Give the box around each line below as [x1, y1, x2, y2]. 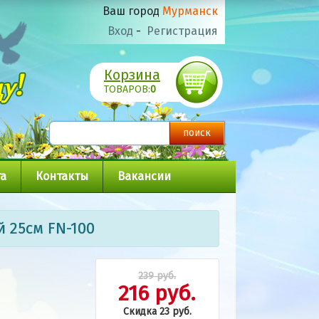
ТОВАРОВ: [104, 83, 150, 95]
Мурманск [162, 4, 218, 18]
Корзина [104, 66, 160, 83]
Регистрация [147, 24, 218, 38]
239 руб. [138, 270, 177, 282]
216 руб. [118, 281, 197, 306]
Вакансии [117, 169, 171, 183]
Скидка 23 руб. [122, 305, 192, 318]
